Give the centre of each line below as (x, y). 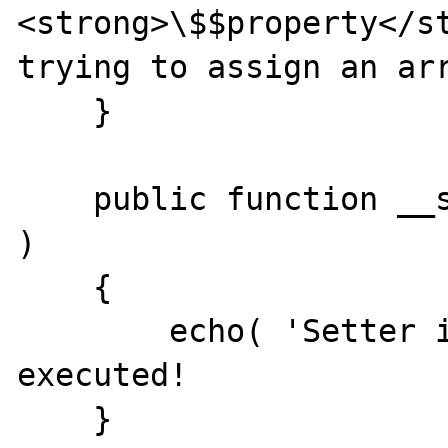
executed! (103, 374)
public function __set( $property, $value (55, 198)
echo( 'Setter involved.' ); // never (93, 330)
